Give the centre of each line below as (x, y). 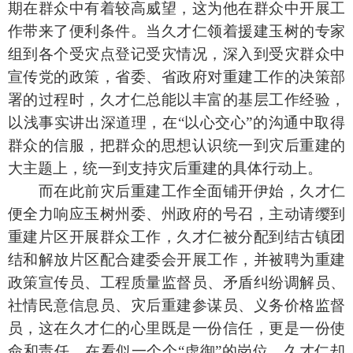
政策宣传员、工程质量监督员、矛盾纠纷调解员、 (176, 283)
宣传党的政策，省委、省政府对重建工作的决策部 (176, 77)
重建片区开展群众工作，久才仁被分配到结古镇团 (176, 237)
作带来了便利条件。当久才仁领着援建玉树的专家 (176, 32)
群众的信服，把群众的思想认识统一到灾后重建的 (176, 146)
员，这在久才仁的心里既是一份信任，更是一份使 (176, 329)
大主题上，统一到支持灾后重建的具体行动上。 (165, 169)
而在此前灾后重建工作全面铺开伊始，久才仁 (191, 191)
